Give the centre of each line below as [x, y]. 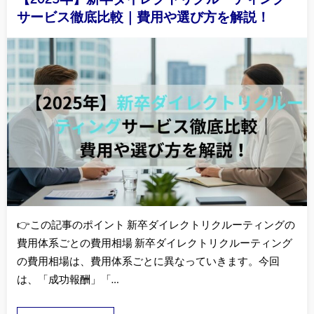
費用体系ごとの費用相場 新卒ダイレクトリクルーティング [154, 244]
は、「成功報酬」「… [67, 281]
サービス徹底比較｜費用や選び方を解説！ [144, 16]
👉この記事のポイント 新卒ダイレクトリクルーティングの [156, 226]
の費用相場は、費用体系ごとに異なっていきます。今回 [148, 262]
